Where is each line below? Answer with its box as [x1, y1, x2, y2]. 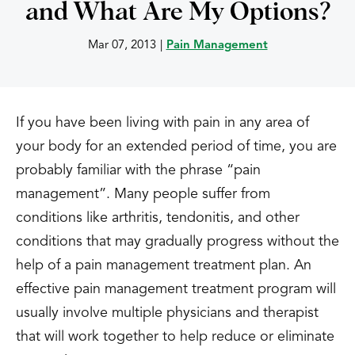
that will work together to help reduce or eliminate [16, 330, 334, 344]
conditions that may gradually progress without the [16, 235, 339, 249]
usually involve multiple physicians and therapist [16, 306, 319, 320]
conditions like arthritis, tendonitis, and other [16, 211, 300, 225]
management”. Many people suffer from [16, 187, 270, 201]
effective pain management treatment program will [16, 282, 336, 296]
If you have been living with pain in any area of [16, 116, 309, 130]
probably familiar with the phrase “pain [16, 163, 261, 177]
